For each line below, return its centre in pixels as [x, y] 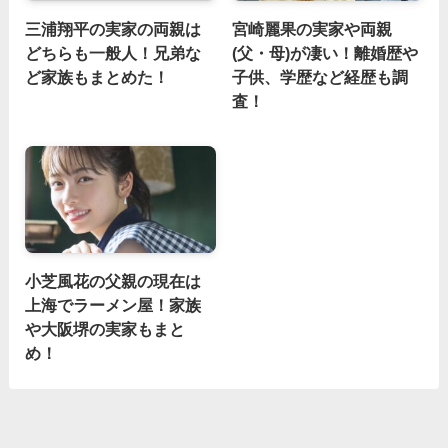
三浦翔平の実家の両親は [112, 29]
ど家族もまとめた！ [96, 77]
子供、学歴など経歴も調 [320, 77]
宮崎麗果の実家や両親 [312, 29]
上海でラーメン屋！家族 [112, 305]
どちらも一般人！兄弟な [112, 53]
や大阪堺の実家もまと [104, 329]
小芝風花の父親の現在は [112, 281]
